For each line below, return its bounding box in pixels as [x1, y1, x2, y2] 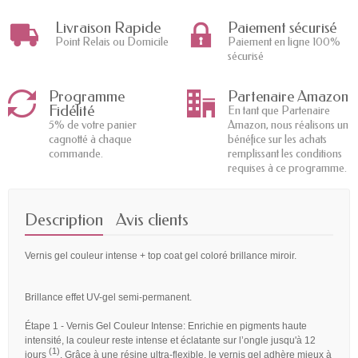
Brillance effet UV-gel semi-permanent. [25, 292, 194, 304]
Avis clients [116, 210, 189, 230]
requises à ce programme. [228, 161, 347, 176]
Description [25, 210, 103, 230]
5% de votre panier [49, 118, 137, 133]
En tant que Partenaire [228, 104, 330, 118]
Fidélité [49, 102, 94, 121]
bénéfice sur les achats [228, 133, 327, 147]
